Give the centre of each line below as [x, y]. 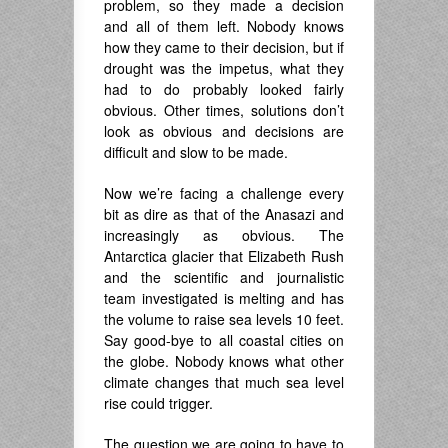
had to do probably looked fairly [224, 89]
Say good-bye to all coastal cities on [224, 340]
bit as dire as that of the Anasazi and [224, 214]
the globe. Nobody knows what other [224, 361]
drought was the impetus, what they [224, 68]
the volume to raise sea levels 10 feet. [224, 319]
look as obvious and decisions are [224, 131]
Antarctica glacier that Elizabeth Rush [224, 256]
